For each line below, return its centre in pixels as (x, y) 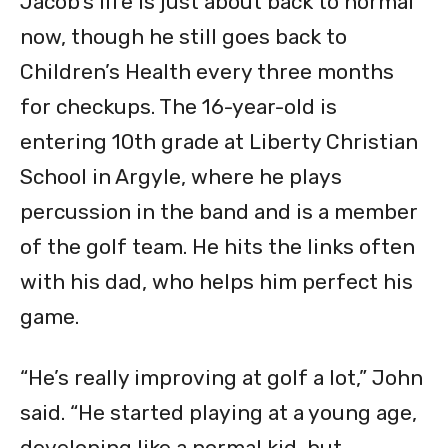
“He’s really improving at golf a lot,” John (221, 378)
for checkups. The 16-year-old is (178, 107)
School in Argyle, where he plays (181, 177)
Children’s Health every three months (207, 72)
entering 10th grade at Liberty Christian (219, 142)
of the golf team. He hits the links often (217, 247)
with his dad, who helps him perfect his (216, 282)
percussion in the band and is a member (219, 212)
